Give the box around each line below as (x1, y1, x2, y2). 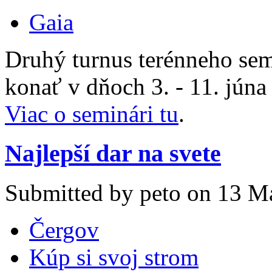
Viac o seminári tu (5, 101, 178, 127)
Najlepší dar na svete (5, 140, 221, 168)
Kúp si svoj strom (29, 243, 199, 270)
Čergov (29, 216, 99, 243)
